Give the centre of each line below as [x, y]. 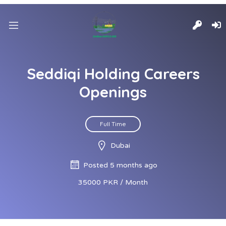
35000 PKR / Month [113, 182]
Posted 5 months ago [120, 165]
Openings [113, 92]
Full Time [113, 124]
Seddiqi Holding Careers [113, 74]
